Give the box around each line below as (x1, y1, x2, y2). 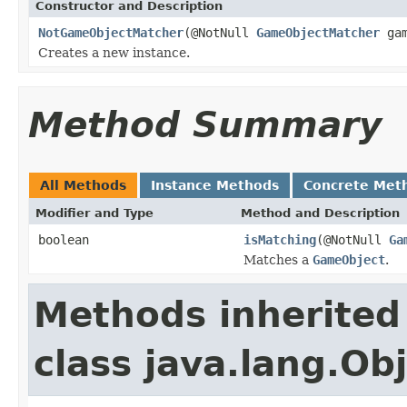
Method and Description (241, 205, 400, 220)
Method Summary (28, 104, 382, 145)
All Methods (40, 177, 126, 193)
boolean (38, 232, 89, 247)
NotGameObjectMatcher (38, 25, 184, 40)
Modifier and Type (35, 205, 154, 220)
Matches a (243, 252, 313, 267)
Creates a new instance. (38, 45, 190, 60)
